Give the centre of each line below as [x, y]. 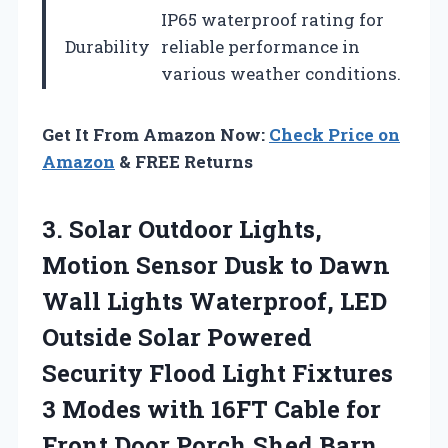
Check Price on [334, 134]
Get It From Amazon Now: [155, 134]
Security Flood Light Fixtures [217, 372]
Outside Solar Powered [177, 336]
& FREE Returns [184, 161]
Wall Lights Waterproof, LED [214, 300]
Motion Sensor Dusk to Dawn [216, 264]
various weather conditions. [281, 73]
